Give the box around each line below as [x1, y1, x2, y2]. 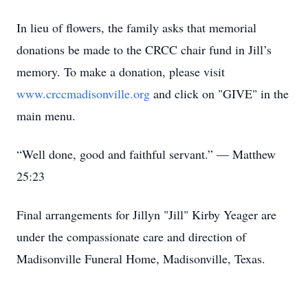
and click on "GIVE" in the [150, 85, 289, 102]
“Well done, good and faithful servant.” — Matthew [16, 146, 276, 162]
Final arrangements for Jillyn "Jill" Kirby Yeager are [16, 206, 276, 223]
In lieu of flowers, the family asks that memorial [16, 19, 256, 36]
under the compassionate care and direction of [16, 228, 246, 245]
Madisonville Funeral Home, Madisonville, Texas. [16, 250, 265, 267]
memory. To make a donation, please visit [16, 63, 225, 80]
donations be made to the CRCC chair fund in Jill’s [16, 41, 272, 58]
